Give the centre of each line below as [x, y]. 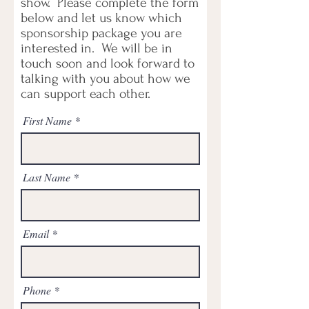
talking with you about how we [106, 79]
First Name [47, 121]
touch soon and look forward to [108, 64]
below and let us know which [101, 18]
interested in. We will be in [97, 49]
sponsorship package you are [101, 33]
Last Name [47, 177]
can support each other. [86, 94]
